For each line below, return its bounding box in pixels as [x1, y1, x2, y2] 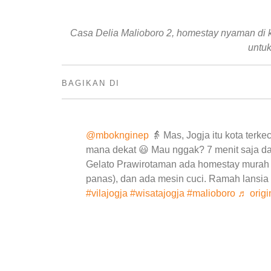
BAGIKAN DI [62, 78, 120, 88]
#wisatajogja [130, 188, 184, 199]
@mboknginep [86, 130, 149, 141]
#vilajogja [86, 188, 128, 199]
